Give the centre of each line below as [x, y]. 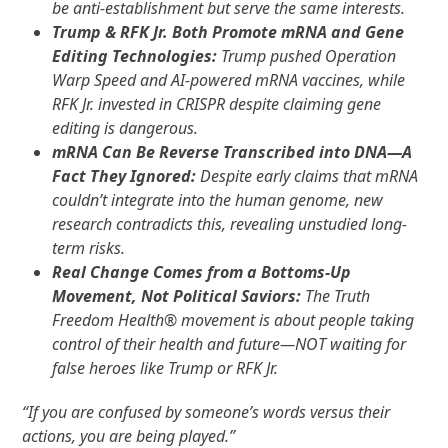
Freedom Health [108, 319]
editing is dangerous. [125, 127]
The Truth [336, 295]
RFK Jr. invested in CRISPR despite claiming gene [217, 103]
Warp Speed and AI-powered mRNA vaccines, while [229, 79]
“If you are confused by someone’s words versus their [206, 411]
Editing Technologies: [135, 55]
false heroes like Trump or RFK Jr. [165, 367]
